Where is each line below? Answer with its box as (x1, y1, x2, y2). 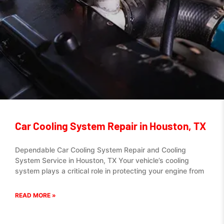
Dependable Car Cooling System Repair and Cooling (15, 145, 186, 154)
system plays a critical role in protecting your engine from (15, 166, 204, 175)
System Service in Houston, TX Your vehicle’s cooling (15, 156, 189, 164)
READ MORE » (15, 191, 56, 199)
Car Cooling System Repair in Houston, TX (15, 119, 206, 132)
